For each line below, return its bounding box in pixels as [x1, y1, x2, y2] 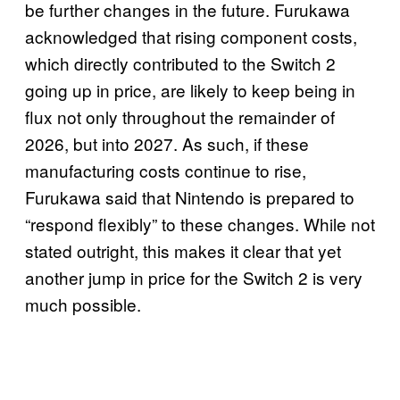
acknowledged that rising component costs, [25, 23, 357, 48]
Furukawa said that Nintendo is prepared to [25, 184, 354, 209]
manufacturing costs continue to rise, [25, 157, 306, 182]
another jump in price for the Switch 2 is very [25, 264, 362, 289]
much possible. [25, 291, 141, 316]
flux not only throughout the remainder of [25, 104, 335, 129]
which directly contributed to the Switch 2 [25, 50, 336, 75]
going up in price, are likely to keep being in [25, 77, 355, 102]
